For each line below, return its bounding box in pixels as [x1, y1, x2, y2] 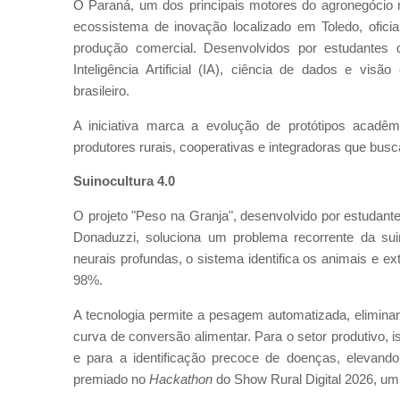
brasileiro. [73, 84, 129, 98]
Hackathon [149, 371, 216, 387]
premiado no [73, 371, 149, 387]
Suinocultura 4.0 [73, 174, 175, 189]
